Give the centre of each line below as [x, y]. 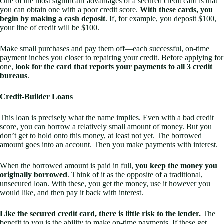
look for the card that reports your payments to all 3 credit [114, 67]
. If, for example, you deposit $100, [161, 19]
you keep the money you [176, 166]
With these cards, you [176, 10]
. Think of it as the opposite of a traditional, [135, 175]
